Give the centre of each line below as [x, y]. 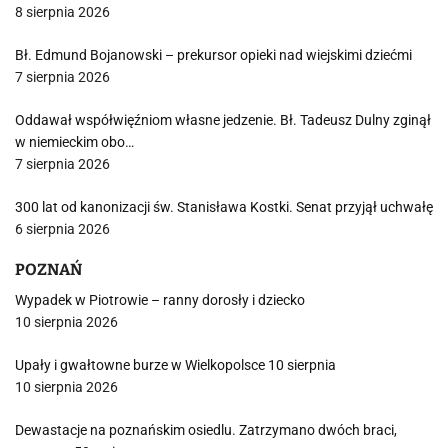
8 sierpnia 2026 [62, 12]
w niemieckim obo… [74, 142]
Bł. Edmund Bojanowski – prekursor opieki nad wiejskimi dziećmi [213, 55]
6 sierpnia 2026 [62, 229]
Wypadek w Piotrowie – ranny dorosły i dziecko [160, 300]
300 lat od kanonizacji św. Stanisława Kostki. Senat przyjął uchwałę [224, 207]
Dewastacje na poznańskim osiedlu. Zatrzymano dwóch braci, [206, 430]
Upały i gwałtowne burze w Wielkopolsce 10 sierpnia [175, 365]
